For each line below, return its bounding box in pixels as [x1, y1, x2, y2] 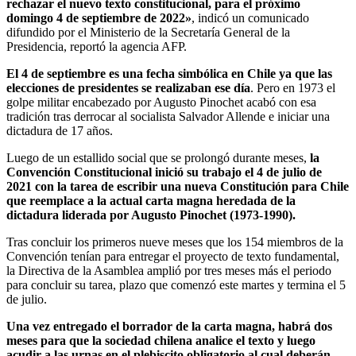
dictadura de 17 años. [6, 123, 113, 137]
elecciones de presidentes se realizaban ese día [6, 80, 250, 95]
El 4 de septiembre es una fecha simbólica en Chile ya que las [6, 66, 332, 80]
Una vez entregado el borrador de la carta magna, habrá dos [6, 319, 332, 333]
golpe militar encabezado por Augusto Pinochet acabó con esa [6, 95, 316, 109]
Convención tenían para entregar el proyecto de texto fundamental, [6, 249, 339, 263]
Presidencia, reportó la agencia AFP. [6, 39, 187, 53]
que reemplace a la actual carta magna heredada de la [6, 193, 296, 207]
